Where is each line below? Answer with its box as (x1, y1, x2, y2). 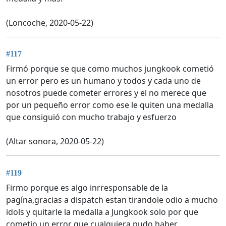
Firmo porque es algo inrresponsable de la (6, 182, 168, 193)
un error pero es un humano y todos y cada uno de (6, 75, 201, 87)
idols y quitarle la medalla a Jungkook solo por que (6, 206, 198, 217)
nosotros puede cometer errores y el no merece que (6, 87, 206, 99)
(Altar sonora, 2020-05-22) (6, 136, 104, 147)
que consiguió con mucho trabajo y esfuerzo (6, 111, 177, 123)
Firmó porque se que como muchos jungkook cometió (6, 63, 214, 75)
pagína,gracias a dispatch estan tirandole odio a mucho (6, 194, 218, 205)
